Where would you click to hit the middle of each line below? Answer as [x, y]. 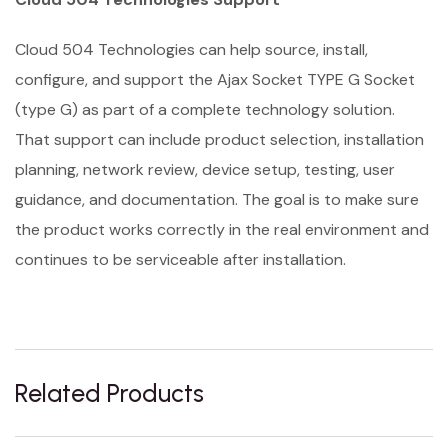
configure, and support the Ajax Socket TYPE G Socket [215, 80]
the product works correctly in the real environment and [222, 230]
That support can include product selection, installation [219, 140]
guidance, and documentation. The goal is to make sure [217, 200]
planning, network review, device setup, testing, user [205, 170]
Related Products [109, 393]
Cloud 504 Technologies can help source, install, [191, 50]
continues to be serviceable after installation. [180, 260]
